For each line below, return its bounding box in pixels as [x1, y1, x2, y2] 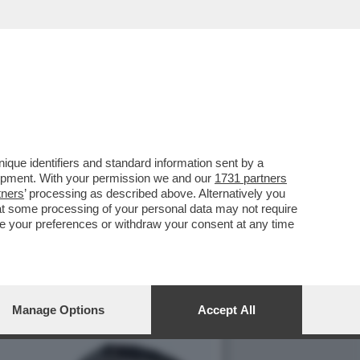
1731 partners [215, 171, 287, 185]
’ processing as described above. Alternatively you [24, 186, 285, 200]
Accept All [198, 303, 256, 317]
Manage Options [12, 303, 104, 317]
